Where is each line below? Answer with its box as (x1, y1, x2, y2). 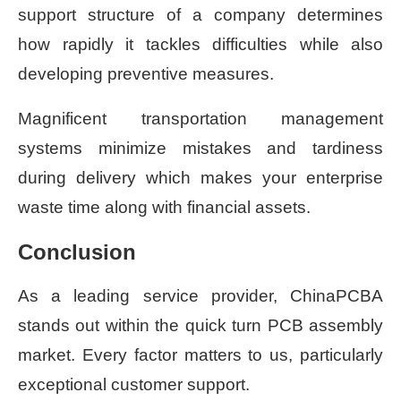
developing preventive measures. (18, 64, 274, 84)
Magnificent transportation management (18, 109, 383, 129)
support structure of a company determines (18, 5, 383, 25)
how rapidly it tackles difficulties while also (18, 35, 383, 55)
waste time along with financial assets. (18, 198, 311, 218)
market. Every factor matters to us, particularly (18, 346, 383, 365)
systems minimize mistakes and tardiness (18, 139, 383, 158)
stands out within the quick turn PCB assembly (18, 316, 383, 336)
